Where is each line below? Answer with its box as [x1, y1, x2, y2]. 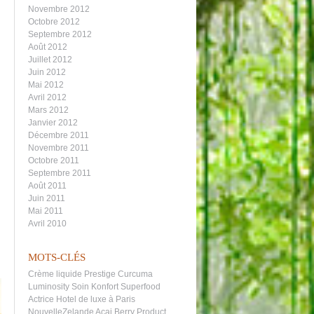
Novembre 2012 [28, 4, 90, 14]
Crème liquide [28, 269, 82, 279]
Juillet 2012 [28, 55, 72, 64]
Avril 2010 [28, 219, 67, 228]
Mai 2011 [28, 206, 63, 216]
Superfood [121, 282, 161, 292]
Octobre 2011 [28, 156, 79, 165]
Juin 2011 [28, 193, 65, 203]
